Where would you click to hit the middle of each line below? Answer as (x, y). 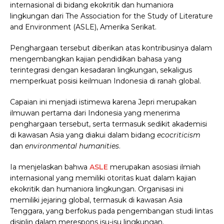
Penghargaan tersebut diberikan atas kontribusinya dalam (111, 48)
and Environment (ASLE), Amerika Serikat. (83, 27)
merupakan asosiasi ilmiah (154, 167)
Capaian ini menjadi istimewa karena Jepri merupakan (103, 102)
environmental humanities (72, 146)
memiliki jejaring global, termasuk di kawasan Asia (96, 200)
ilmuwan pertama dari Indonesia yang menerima (95, 113)
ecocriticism (179, 135)
